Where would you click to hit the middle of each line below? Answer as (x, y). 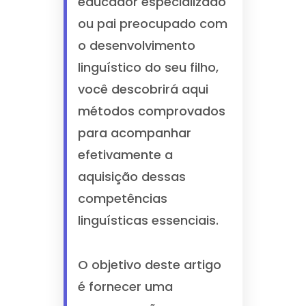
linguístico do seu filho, (148, 67)
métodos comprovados (151, 111)
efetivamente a (125, 155)
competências (122, 198)
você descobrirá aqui (143, 89)
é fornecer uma (125, 287)
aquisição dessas (131, 177)
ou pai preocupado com (152, 24)
